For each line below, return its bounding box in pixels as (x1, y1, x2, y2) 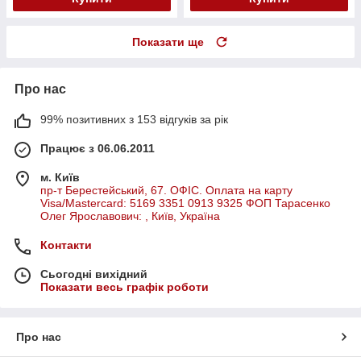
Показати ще (132, 35, 204, 49)
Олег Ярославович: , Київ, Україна (40, 210, 220, 223)
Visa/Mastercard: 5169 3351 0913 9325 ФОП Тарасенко (40, 197, 330, 210)
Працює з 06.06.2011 (40, 142, 155, 156)
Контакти (40, 239, 92, 252)
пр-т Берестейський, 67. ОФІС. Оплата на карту (40, 184, 293, 197)
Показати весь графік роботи (40, 280, 209, 294)
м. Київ (40, 171, 80, 185)
